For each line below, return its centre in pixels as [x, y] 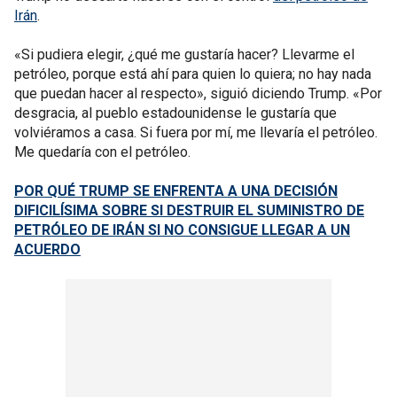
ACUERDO [47, 249]
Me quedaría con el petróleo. [102, 152]
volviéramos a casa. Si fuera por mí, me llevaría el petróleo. [196, 132]
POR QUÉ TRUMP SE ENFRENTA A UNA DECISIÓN [176, 191]
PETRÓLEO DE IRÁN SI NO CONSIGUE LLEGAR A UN [182, 230]
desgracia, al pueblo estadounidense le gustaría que [175, 113]
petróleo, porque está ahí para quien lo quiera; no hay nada [193, 74]
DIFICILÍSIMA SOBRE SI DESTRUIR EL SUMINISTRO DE [189, 210]
